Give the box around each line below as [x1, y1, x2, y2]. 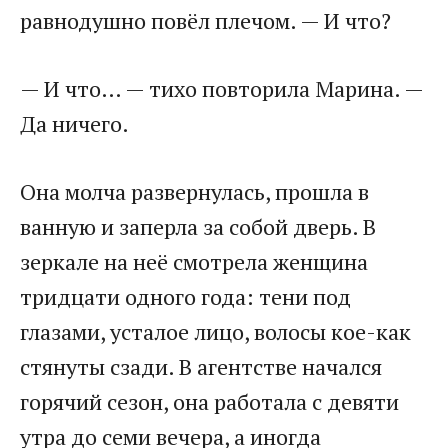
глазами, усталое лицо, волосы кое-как [20, 316, 411, 346]
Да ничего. [20, 108, 129, 138]
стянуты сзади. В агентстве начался [20, 351, 382, 381]
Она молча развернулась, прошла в [20, 176, 369, 206]
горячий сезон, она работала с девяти [20, 386, 399, 416]
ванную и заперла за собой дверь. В [20, 211, 376, 241]
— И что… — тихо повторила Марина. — [20, 73, 423, 103]
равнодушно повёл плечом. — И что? [20, 5, 391, 35]
